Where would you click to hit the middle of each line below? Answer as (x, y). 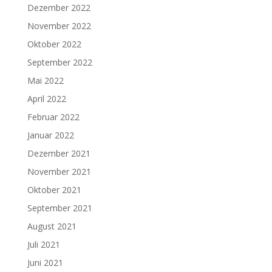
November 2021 (59, 171)
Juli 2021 (43, 244)
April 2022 (46, 98)
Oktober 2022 (54, 44)
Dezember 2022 (59, 7)
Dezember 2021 (59, 153)
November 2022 (59, 25)
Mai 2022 (45, 80)
